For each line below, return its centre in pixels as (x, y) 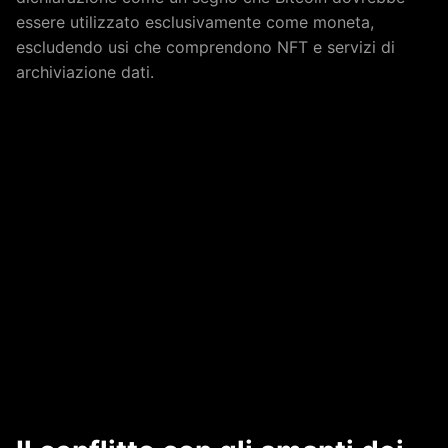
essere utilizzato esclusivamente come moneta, (195, 22)
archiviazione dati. (85, 72)
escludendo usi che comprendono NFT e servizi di (205, 47)
